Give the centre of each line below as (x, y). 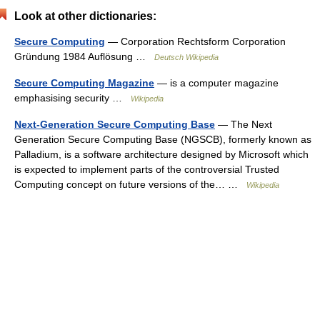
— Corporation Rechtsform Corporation (195, 41)
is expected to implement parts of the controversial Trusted (147, 169)
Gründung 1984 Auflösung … (84, 56)
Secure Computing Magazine (84, 83)
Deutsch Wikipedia (186, 57)
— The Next (244, 124)
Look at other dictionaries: (85, 16)
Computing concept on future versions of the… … (130, 184)
